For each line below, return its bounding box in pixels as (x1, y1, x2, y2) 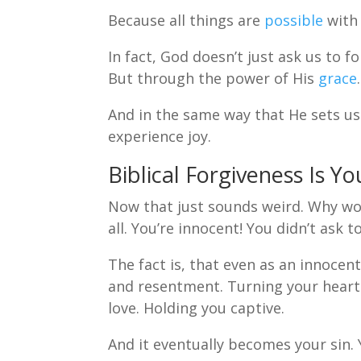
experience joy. (108, 126, 212, 146)
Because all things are (108, 10, 265, 30)
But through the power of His (108, 68, 319, 88)
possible (264, 10, 328, 30)
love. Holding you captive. (108, 297, 285, 317)
